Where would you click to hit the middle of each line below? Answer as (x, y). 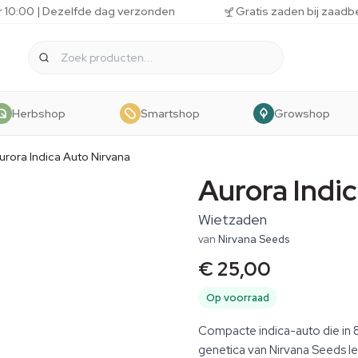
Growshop (302, 113)
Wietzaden (233, 219)
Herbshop (39, 113)
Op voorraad (238, 298)
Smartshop (170, 113)
